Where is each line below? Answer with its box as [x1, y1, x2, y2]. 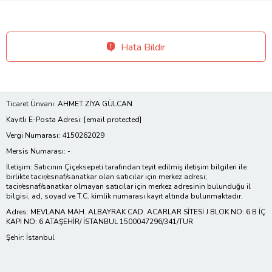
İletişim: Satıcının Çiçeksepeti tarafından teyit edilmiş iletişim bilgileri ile [6, 161, 246, 172]
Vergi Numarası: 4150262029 [6, 130, 104, 140]
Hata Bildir [121, 40, 165, 54]
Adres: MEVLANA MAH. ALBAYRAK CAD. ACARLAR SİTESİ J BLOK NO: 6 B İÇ [6, 206, 266, 217]
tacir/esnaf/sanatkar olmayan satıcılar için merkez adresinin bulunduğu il [6, 181, 251, 191]
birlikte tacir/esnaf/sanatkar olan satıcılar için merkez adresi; [6, 171, 207, 182]
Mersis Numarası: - [6, 146, 70, 156]
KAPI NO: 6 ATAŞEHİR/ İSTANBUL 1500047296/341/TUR [6, 216, 193, 226]
